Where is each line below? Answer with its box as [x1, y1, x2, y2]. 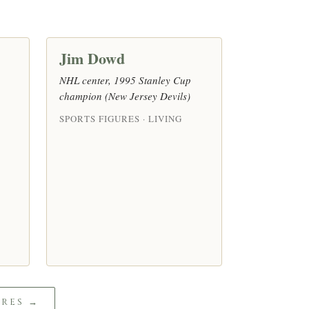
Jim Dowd [59, 46, 125, 70]
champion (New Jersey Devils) [59, 88, 190, 103]
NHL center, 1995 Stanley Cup [59, 72, 191, 87]
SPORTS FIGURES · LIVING [59, 112, 182, 125]
